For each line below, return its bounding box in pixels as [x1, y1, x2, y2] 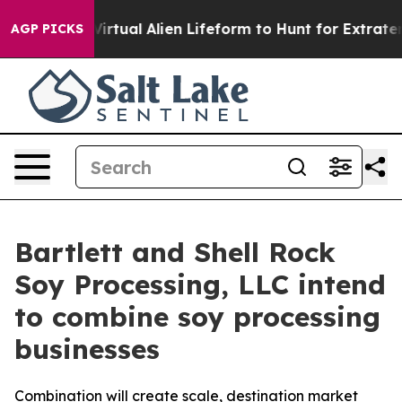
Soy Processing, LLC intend [14, 267, 386, 301]
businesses [14, 332, 160, 366]
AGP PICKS [11, 21, 83, 37]
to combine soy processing [14, 300, 380, 334]
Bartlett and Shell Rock [14, 235, 336, 269]
